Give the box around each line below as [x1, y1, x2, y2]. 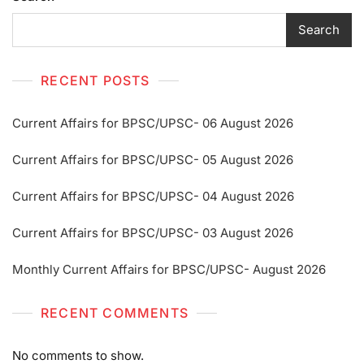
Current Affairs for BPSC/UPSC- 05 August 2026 [12, 151, 293, 167]
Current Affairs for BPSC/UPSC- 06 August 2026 [12, 115, 293, 131]
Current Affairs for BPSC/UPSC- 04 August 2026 [12, 188, 294, 204]
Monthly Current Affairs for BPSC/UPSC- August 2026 [12, 261, 326, 277]
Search [298, 22, 340, 38]
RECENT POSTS [41, 71, 150, 89]
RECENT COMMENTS [41, 304, 188, 321]
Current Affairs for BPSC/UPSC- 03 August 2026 [12, 224, 293, 240]
